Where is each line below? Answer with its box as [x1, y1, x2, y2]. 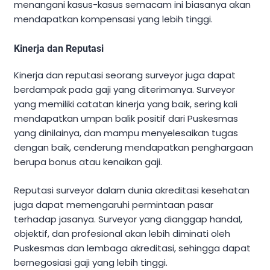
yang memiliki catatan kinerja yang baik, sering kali [14, 98, 237, 111]
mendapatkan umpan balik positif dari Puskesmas [14, 112, 238, 125]
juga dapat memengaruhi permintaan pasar [14, 198, 213, 211]
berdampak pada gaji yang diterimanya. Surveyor [14, 83, 235, 96]
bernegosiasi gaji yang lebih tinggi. [14, 256, 168, 269]
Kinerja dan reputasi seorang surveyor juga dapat [14, 69, 236, 82]
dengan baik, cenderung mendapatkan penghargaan [14, 141, 253, 154]
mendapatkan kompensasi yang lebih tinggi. [14, 13, 213, 26]
